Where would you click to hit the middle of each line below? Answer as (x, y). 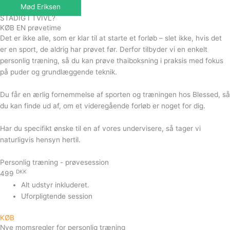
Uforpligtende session (57, 196)
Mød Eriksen (41, 7)
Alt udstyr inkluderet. (55, 185)
